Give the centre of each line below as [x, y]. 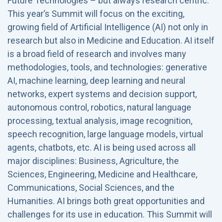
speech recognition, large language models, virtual [105, 134]
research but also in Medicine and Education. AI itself [111, 40]
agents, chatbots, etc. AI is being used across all [102, 147]
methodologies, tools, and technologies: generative [107, 67]
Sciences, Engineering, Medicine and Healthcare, [102, 174]
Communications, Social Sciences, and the [91, 188]
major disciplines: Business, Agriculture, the [93, 161]
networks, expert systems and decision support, [102, 94]
